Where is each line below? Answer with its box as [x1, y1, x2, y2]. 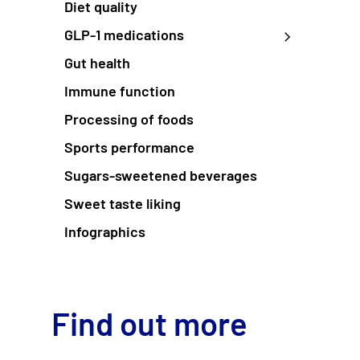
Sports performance [64, 138, 194, 157]
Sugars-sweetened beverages [64, 166, 257, 185]
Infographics [64, 223, 145, 241]
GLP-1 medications [64, 26, 184, 44]
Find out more [51, 304, 247, 343]
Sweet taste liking [64, 194, 181, 213]
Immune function [64, 82, 175, 100]
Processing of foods [64, 110, 194, 129]
